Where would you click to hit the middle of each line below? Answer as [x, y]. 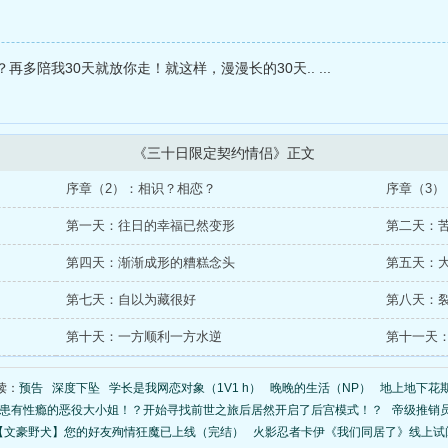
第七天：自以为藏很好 [131, 299]
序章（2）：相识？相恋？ [141, 188]
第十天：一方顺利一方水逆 [144, 336]
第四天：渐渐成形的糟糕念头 [150, 262]
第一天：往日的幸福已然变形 [150, 225]
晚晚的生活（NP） [320, 388]
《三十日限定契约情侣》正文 [224, 153]
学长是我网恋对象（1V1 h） [184, 388]
